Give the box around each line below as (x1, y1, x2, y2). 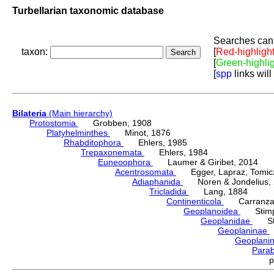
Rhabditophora (64, 138, 124, 148)
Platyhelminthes (46, 128, 110, 138)
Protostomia (29, 118, 78, 128)
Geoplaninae (218, 226, 270, 236)
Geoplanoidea (183, 206, 240, 217)
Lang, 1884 (189, 187, 248, 197)
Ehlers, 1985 (124, 138, 187, 148)
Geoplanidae (201, 216, 253, 226)
